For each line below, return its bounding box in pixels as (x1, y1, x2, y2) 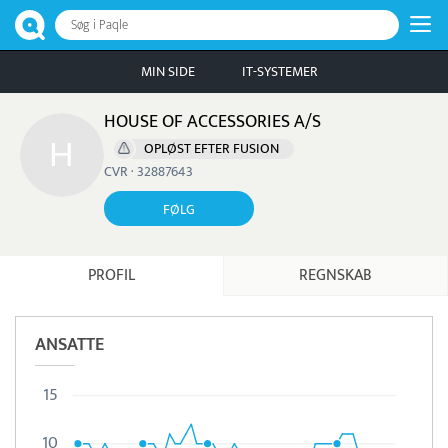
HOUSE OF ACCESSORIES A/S (104, 107, 321, 137)
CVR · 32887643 (104, 159, 193, 183)
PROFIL (88, 261, 135, 289)
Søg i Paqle (71, 14, 128, 36)
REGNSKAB (299, 261, 372, 289)
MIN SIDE (141, 60, 195, 83)
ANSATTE (35, 329, 104, 360)
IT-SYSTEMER (242, 60, 318, 83)
